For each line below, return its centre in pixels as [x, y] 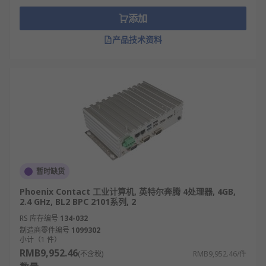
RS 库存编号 [39, 218]
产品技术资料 [137, 39]
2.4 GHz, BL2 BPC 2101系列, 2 [78, 202]
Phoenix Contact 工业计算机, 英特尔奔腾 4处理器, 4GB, [128, 191]
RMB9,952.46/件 [220, 254]
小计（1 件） [40, 240]
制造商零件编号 [45, 230]
